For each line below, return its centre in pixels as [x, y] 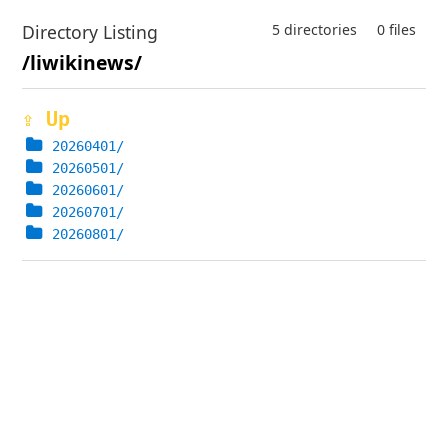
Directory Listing [90, 32]
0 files [396, 29]
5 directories [314, 29]
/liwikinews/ [82, 62]
